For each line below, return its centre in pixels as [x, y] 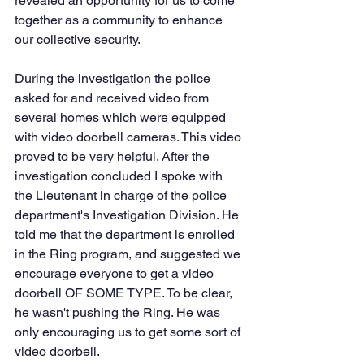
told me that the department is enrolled [126, 234]
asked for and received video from [113, 98]
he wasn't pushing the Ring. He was [119, 312]
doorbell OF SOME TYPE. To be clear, [125, 293]
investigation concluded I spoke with [120, 176]
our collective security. [80, 39]
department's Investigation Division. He [128, 215]
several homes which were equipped [122, 117]
